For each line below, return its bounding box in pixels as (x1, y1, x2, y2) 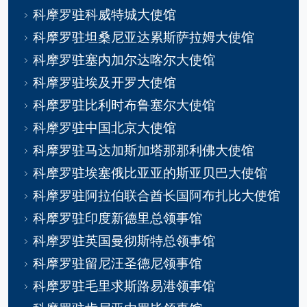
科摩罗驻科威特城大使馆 (33, 5, 176, 23)
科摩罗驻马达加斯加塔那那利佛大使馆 (33, 140, 254, 159)
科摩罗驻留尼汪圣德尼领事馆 (33, 254, 202, 272)
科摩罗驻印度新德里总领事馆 (33, 208, 202, 227)
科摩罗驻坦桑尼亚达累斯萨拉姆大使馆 (33, 27, 254, 46)
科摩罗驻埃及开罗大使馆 (33, 73, 176, 91)
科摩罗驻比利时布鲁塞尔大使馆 (33, 95, 215, 114)
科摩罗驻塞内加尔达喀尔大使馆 (33, 50, 215, 69)
